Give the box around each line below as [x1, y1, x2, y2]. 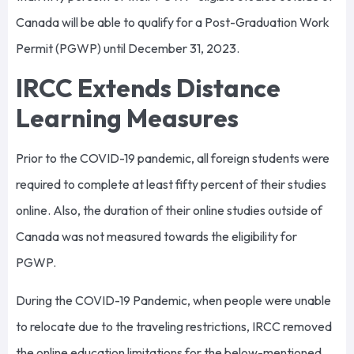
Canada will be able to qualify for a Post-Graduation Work [16, 13, 330, 30]
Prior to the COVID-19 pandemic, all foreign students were [16, 150, 330, 167]
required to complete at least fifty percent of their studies [16, 176, 326, 193]
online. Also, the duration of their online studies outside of [16, 202, 322, 219]
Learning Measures [16, 102, 243, 134]
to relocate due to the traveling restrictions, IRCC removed [16, 318, 332, 334]
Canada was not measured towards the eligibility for [16, 228, 297, 245]
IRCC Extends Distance [16, 72, 281, 104]
